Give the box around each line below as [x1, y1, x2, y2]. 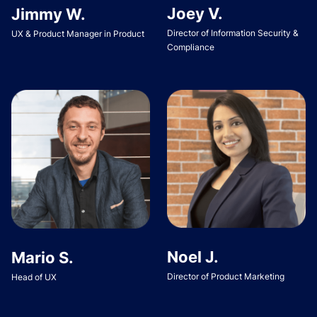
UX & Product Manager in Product [11, 28, 144, 39]
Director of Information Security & [167, 28, 299, 39]
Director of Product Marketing [167, 270, 285, 282]
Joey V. [167, 4, 224, 23]
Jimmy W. [11, 4, 86, 23]
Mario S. [11, 248, 74, 267]
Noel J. [167, 247, 219, 266]
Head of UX [11, 271, 57, 282]
